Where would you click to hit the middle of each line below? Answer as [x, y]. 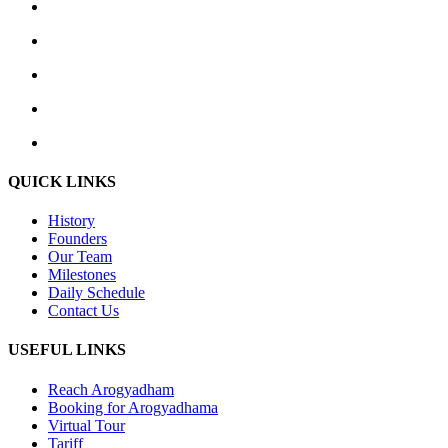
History [71, 221]
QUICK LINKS [62, 181]
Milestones [82, 275]
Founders [77, 239]
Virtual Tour [86, 425]
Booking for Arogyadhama [133, 407]
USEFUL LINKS [67, 350]
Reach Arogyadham [111, 389]
